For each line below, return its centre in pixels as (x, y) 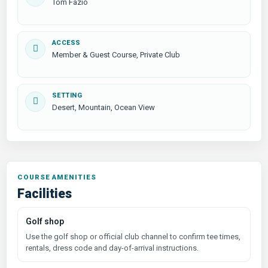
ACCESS (66, 42)
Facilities (45, 193)
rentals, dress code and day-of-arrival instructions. (112, 248)
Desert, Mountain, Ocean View (103, 107)
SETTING (67, 95)
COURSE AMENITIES (57, 177)
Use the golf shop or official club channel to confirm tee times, (133, 236)
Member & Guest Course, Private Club (116, 54)
